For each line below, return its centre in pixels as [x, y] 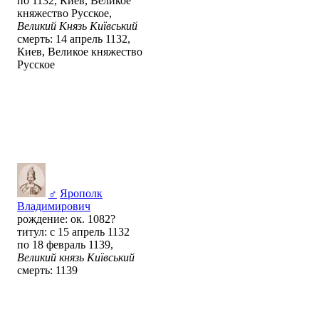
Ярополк [81, 194]
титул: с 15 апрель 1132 [73, 232]
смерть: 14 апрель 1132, [74, 39]
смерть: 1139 [47, 271]
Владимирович [54, 206]
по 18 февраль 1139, [65, 245]
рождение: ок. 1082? [66, 219]
